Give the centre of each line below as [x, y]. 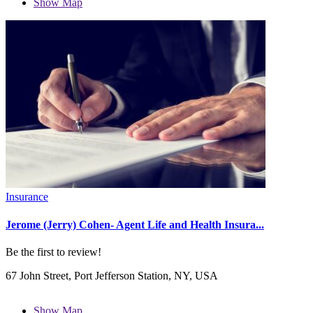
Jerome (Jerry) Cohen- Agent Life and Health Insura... [135, 224]
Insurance [27, 197]
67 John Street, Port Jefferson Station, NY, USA [112, 275]
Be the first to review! [53, 252]
